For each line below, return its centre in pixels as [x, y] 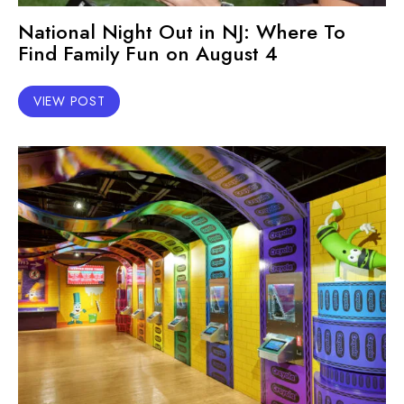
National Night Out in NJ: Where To [182, 32]
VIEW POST [69, 101]
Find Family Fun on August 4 [148, 53]
